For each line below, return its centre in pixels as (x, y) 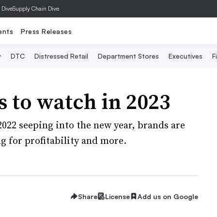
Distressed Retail (61, 56)
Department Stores (128, 56)
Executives (185, 56)
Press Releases (46, 31)
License (117, 196)
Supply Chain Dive (36, 8)
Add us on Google (168, 196)
